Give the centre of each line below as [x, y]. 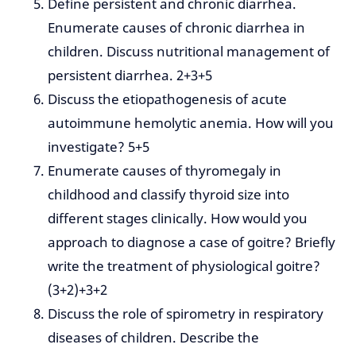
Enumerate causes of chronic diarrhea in [176, 28]
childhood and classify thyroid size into [168, 195]
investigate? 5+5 [99, 147]
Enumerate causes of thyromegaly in [164, 171]
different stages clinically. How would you [178, 219]
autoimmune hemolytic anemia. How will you [191, 123]
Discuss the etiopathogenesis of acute [167, 99]
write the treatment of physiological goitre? [184, 266]
